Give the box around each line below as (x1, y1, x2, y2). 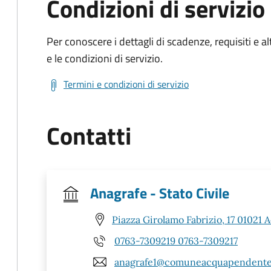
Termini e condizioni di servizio (64, 77, 189, 91)
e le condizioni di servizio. (47, 50, 163, 67)
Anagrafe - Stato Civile (90, 182, 229, 204)
